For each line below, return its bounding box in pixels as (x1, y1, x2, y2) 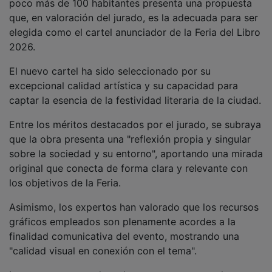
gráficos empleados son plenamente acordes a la (9, 206, 236, 219)
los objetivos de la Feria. (9, 168, 121, 180)
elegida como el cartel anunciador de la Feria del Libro (9, 17, 260, 30)
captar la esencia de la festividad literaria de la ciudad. (9, 85, 261, 98)
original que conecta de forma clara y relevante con (9, 153, 248, 166)
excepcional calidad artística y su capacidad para (9, 70, 238, 83)
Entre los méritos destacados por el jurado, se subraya (9, 109, 261, 122)
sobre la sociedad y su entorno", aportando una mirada (9, 138, 263, 151)
